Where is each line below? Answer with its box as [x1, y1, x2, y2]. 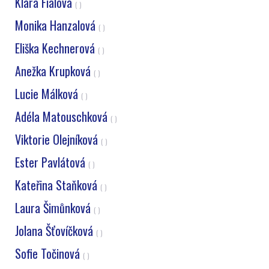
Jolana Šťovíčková [15, 222, 96, 240]
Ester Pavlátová [15, 153, 88, 171]
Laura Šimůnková [15, 199, 94, 217]
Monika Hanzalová [15, 16, 98, 34]
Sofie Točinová [15, 244, 83, 262]
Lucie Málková [15, 85, 81, 103]
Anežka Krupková [15, 62, 94, 80]
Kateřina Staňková [15, 176, 100, 194]
